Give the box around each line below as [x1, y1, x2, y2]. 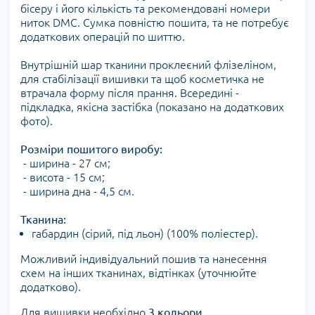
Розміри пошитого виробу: [20, 143, 162, 156]
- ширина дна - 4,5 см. [20, 185, 134, 198]
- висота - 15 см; [20, 171, 105, 184]
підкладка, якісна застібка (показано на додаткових [20, 101, 284, 114]
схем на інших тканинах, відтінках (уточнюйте [20, 266, 257, 280]
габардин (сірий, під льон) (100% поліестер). [32, 227, 258, 240]
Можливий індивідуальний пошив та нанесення [20, 252, 267, 266]
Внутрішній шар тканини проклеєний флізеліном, [20, 58, 276, 72]
